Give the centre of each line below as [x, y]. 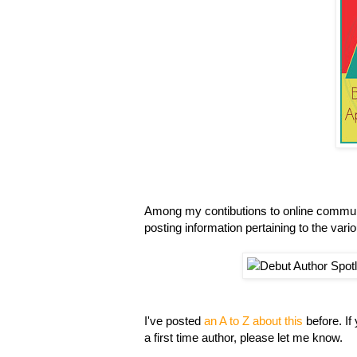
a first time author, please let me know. [243, 337]
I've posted [174, 320]
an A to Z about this [253, 320]
